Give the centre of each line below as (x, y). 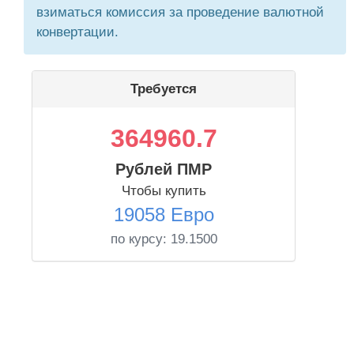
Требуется (164, 89)
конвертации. (77, 32)
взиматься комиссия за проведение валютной (180, 12)
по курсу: (140, 239)
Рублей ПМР (164, 169)
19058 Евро (164, 215)
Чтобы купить (164, 191)
